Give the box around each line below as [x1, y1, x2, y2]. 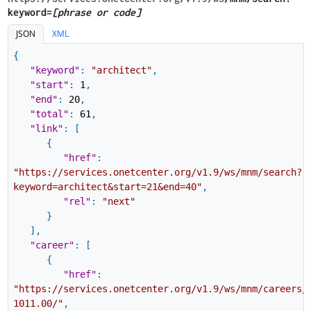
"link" [29, 123, 63, 135]
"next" [101, 196, 135, 208]
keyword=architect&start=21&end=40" [12, 181, 202, 193]
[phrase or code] [51, 6, 141, 18]
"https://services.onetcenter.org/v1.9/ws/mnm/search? [12, 167, 302, 178]
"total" [29, 108, 69, 120]
